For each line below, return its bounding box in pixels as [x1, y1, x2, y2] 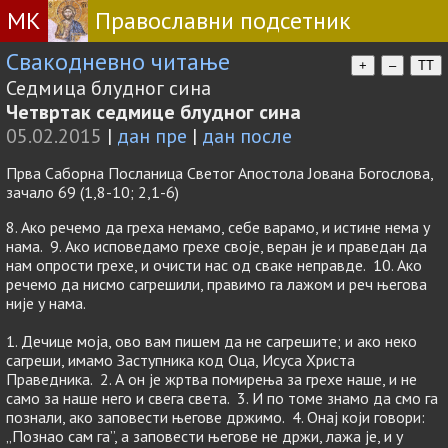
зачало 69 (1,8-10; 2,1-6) [6, 182, 179, 202]
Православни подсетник [94, 5, 351, 36]
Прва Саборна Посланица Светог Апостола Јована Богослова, [6, 163, 433, 183]
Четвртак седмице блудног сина [6, 99, 301, 125]
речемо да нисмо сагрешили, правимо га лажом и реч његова [6, 274, 427, 294]
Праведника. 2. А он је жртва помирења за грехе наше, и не [6, 369, 417, 389]
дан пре [117, 123, 187, 149]
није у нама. [6, 293, 86, 313]
